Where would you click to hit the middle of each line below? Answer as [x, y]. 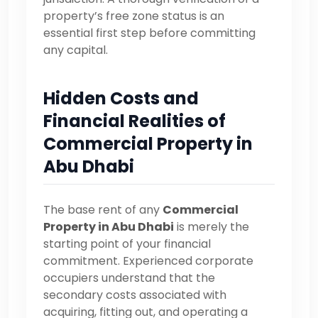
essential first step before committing [149, 33]
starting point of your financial [127, 243]
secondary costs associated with [135, 295]
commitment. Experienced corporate [148, 261]
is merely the [212, 226]
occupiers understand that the [129, 278]
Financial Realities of [135, 121]
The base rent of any [103, 209]
